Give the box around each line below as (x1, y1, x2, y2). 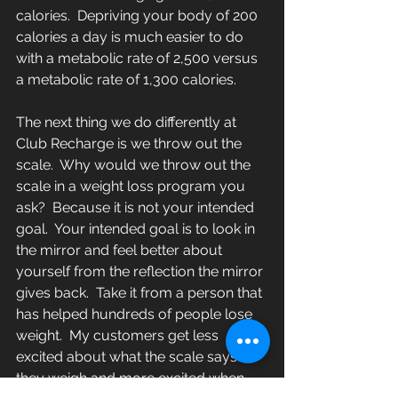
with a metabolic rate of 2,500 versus (16, 50, 261, 68)
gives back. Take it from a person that (16, 284, 266, 302)
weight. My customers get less (16, 327, 222, 345)
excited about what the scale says (16, 348, 241, 366)
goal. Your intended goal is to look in (16, 220, 259, 238)
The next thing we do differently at (16, 114, 240, 131)
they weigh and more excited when (16, 370, 248, 387)
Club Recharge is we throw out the (16, 135, 245, 153)
